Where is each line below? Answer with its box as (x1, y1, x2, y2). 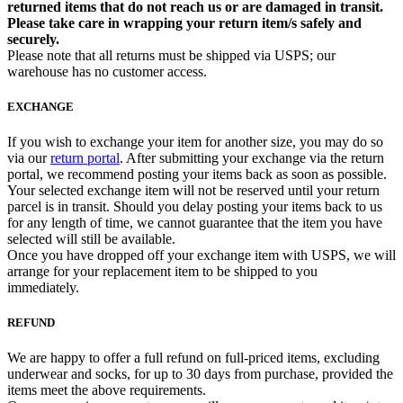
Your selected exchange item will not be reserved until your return (7, 183, 380, 199)
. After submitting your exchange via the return (120, 150, 384, 166)
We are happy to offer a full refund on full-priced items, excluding (7, 350, 380, 366)
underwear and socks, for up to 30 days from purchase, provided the (7, 366, 393, 382)
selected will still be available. (7, 231, 175, 247)
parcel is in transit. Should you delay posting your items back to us (7, 199, 382, 215)
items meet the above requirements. (7, 382, 206, 399)
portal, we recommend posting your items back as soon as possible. (7, 166, 387, 183)
